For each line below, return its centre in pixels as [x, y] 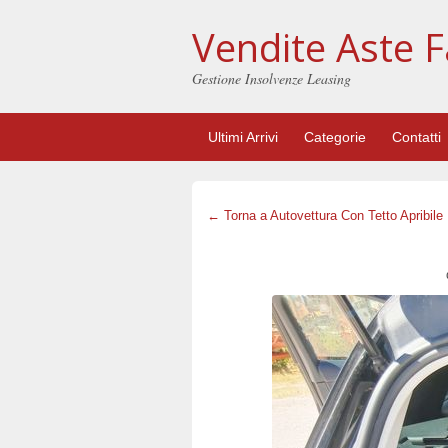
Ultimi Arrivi [243, 137]
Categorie [335, 137]
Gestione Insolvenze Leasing [271, 78]
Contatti [416, 137]
